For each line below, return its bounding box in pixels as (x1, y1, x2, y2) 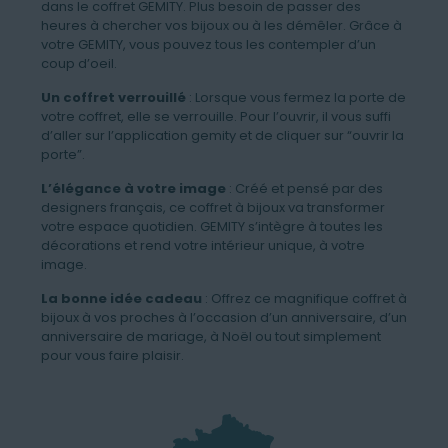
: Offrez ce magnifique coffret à (204, 289, 407, 309)
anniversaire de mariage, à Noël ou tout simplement (40, 327, 381, 347)
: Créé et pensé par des (225, 179, 383, 199)
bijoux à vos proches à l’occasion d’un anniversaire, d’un (40, 308, 407, 328)
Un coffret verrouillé (40, 88, 186, 108)
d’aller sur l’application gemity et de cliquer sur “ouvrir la (40, 126, 404, 146)
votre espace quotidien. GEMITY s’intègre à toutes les (40, 217, 383, 237)
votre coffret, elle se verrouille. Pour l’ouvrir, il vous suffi (40, 107, 391, 127)
